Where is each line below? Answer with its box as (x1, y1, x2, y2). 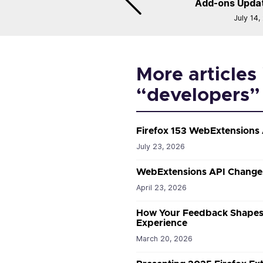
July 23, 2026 (136, 141, 185, 151)
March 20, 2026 (136, 234, 193, 243)
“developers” (136, 86, 260, 105)
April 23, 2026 (136, 183, 187, 192)
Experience (136, 218, 187, 228)
